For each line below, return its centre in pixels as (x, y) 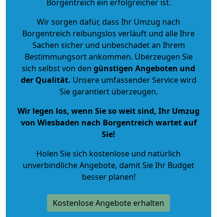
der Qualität (44, 80)
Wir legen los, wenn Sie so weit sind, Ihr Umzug (108, 111)
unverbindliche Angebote (69, 165)
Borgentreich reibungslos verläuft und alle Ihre (108, 33)
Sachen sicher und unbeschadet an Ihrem (108, 45)
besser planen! (108, 177)
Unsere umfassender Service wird (133, 80)
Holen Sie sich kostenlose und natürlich (108, 153)
